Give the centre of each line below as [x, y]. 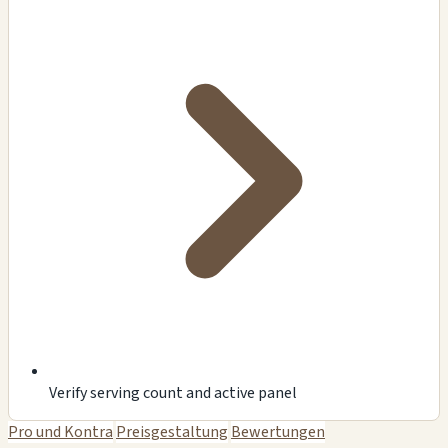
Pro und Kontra [60, 431]
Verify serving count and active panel [173, 392]
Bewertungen [278, 431]
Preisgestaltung [172, 431]
